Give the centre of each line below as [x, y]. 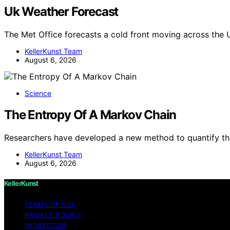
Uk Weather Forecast [61, 11]
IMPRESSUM [46, 225]
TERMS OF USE [50, 204]
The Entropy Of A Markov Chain [90, 115]
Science [38, 93]
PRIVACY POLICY [53, 215]
